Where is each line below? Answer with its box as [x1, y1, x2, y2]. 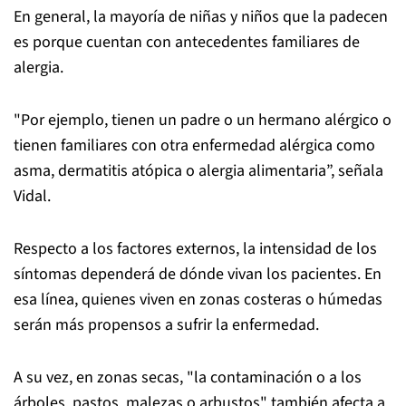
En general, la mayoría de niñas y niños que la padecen [14, 5, 388, 28]
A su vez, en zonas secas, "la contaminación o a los [14, 366, 362, 389]
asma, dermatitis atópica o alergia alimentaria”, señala [14, 159, 383, 182]
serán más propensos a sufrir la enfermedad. [14, 314, 319, 336]
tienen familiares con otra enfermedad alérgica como [14, 134, 375, 157]
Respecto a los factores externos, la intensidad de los [14, 237, 377, 260]
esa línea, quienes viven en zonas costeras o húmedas [14, 288, 382, 311]
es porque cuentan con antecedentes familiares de [14, 31, 360, 53]
